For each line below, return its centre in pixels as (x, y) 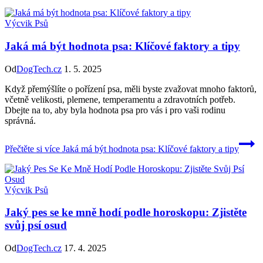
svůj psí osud (36, 225)
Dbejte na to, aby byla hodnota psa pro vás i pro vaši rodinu (115, 110)
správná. (20, 120)
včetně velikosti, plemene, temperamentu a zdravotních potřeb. (120, 99)
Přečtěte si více (32, 149)
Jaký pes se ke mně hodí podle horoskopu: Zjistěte (126, 213)
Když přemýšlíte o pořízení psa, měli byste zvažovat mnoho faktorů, (131, 89)
